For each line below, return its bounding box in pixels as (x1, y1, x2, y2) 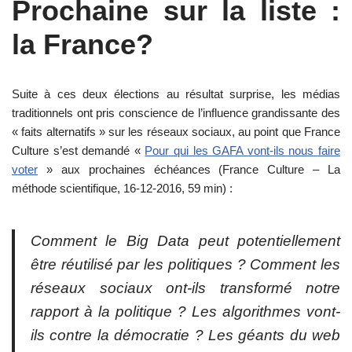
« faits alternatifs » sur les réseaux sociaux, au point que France (12, 124, 340, 138)
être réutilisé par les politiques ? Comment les (31, 255, 340, 273)
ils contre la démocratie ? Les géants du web (31, 326, 340, 343)
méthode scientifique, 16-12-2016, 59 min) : (12, 181, 233, 195)
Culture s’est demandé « (12, 143, 145, 157)
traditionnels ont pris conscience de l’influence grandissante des (12, 105, 340, 119)
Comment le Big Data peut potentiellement (31, 232, 340, 249)
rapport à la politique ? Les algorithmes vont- (31, 302, 340, 320)
